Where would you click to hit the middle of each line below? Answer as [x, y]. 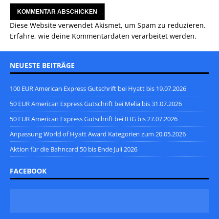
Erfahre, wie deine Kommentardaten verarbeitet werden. [103, 36]
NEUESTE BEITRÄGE [42, 66]
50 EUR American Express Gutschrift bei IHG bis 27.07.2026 [94, 119]
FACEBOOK [28, 171]
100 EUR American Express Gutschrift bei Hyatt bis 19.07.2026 [98, 89]
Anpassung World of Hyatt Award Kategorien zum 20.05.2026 [98, 134]
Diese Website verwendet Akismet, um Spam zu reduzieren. [108, 25]
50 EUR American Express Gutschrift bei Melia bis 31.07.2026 [96, 104]
